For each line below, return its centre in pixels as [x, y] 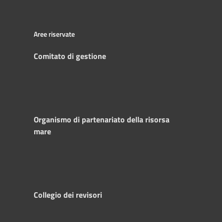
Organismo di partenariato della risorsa [102, 119]
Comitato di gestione [70, 56]
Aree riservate [54, 34]
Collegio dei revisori [68, 194]
